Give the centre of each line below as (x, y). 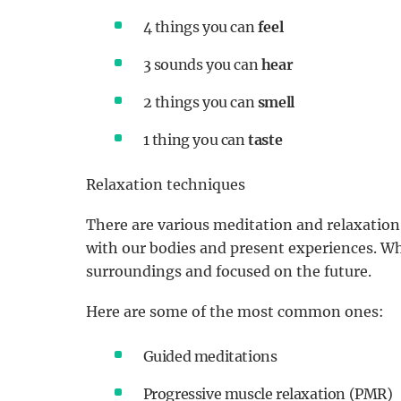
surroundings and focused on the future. (230, 271)
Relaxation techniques (165, 184)
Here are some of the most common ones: (235, 311)
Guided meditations (210, 356)
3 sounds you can (202, 64)
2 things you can (200, 102)
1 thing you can (196, 139)
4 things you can (200, 26)
